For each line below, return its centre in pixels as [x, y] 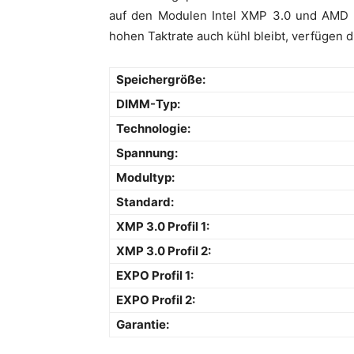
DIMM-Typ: [148, 104]
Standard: [145, 201]
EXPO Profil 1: [155, 275]
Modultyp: [145, 177]
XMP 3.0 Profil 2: [164, 250]
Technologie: [153, 128]
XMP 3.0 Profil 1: [163, 226]
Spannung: [147, 153]
